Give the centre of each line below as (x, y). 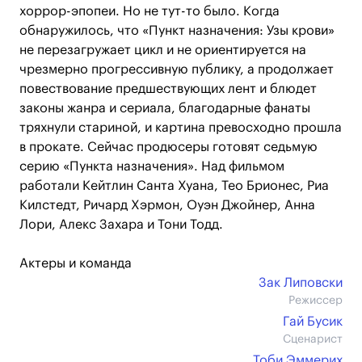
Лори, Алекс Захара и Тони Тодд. (121, 225)
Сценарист (313, 339)
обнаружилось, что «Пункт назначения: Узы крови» (177, 31)
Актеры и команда (76, 263)
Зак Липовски (301, 283)
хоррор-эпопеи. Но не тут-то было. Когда (149, 11)
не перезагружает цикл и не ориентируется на (163, 50)
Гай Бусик (313, 322)
